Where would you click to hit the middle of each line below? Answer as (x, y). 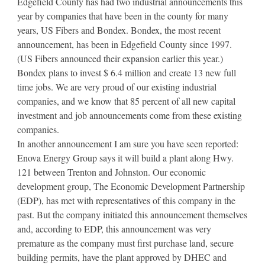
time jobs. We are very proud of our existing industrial (117, 86)
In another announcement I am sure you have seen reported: (128, 143)
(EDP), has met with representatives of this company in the (126, 200)
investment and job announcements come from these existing (130, 115)
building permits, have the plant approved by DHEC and (122, 257)
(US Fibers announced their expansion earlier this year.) (120, 58)
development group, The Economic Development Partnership (131, 186)
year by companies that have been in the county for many (123, 15)
